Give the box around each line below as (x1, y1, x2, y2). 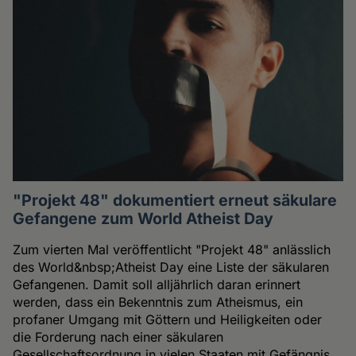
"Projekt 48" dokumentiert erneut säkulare (13, 191, 338, 211)
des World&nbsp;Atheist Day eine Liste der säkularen (13, 259, 330, 276)
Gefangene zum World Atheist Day (13, 209, 274, 229)
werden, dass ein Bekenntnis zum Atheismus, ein (13, 294, 304, 311)
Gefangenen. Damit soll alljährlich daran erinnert (13, 277, 301, 293)
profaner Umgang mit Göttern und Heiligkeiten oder (13, 311, 323, 328)
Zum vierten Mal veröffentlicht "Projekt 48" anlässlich (13, 242, 331, 258)
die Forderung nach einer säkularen (13, 329, 224, 346)
